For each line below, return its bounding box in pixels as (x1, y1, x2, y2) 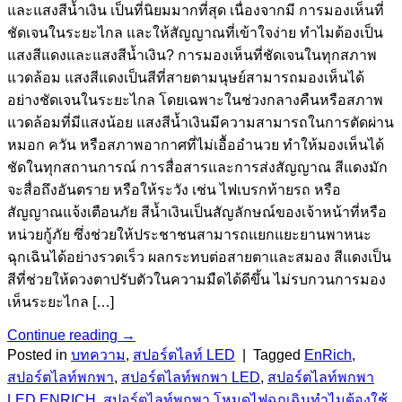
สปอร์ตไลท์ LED (133, 347, 235, 363)
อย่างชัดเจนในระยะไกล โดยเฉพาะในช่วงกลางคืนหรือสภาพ (7, 92, 383, 109)
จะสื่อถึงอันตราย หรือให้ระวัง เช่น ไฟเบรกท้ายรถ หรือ (7, 182, 341, 198)
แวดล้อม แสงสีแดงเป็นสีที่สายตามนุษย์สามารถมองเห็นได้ (7, 70, 364, 86)
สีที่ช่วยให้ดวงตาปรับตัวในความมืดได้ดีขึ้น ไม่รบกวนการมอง (7, 272, 386, 288)
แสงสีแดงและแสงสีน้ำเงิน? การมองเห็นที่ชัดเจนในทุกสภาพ (7, 48, 377, 64)
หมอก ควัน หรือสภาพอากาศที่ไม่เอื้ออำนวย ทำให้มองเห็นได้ (7, 137, 384, 153)
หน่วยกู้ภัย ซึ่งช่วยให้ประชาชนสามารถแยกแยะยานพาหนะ (7, 227, 371, 243)
